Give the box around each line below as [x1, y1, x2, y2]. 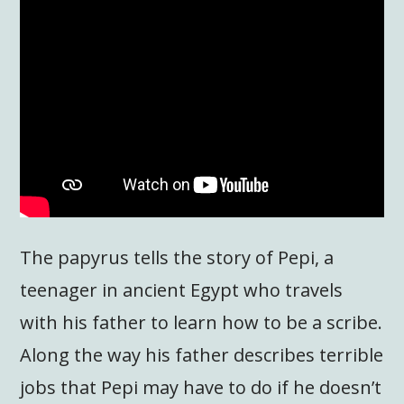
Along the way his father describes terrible [20, 343, 384, 368]
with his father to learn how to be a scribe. [20, 310, 383, 335]
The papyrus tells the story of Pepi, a [20, 245, 335, 271]
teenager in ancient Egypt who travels [20, 278, 344, 303]
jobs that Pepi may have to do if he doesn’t [20, 375, 382, 400]
